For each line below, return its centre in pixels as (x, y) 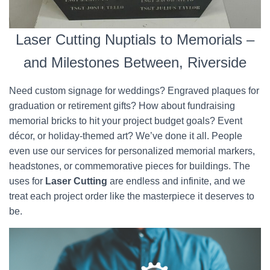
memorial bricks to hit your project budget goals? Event (126, 121)
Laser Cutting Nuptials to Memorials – (135, 39)
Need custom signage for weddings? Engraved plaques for (134, 91)
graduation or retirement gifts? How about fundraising (122, 106)
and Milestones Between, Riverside (135, 62)
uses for (26, 181)
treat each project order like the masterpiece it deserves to (132, 196)
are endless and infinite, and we (176, 181)
